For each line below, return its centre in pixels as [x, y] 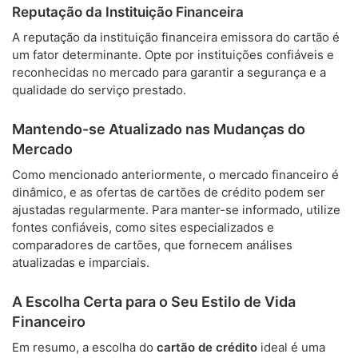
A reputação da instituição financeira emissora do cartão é [176, 37]
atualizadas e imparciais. [81, 262]
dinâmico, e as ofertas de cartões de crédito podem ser [169, 192]
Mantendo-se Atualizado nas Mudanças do [159, 129]
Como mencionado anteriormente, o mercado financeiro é [175, 174]
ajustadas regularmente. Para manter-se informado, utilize [176, 209]
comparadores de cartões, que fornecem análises [152, 245]
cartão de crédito [207, 347]
